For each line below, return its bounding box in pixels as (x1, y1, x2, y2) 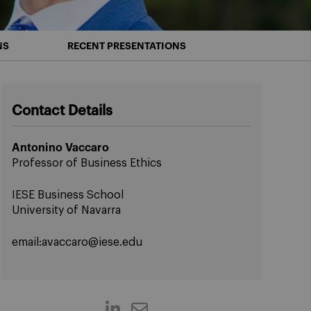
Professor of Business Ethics (12, 158, 162, 169)
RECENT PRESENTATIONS (67, 41, 186, 51)
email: (12, 237, 42, 248)
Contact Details (12, 104, 113, 118)
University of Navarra (12, 205, 121, 216)
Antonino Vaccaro (12, 142, 110, 153)
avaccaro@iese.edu (42, 237, 143, 248)
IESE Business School (12, 190, 124, 201)
